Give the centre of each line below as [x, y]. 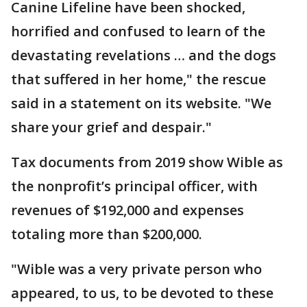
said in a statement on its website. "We [141, 103]
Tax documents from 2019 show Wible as [147, 162]
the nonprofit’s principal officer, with [134, 186]
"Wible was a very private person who [136, 269]
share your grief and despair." [111, 127]
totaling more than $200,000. [107, 234]
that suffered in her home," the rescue [138, 79]
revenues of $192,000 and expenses [127, 210]
